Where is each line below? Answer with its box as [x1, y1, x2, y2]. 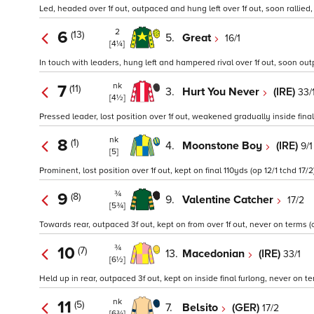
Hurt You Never [182, 84, 262, 99]
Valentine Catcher [182, 192, 276, 207]
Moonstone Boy [182, 138, 265, 153]
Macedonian [182, 246, 247, 261]
